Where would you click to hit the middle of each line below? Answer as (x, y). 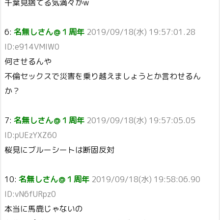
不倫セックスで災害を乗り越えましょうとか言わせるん (103, 76)
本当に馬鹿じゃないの (44, 209)
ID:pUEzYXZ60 (31, 135)
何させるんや (28, 62)
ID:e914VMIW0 (32, 47)
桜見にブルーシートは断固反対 (59, 150)
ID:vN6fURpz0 (30, 194)
